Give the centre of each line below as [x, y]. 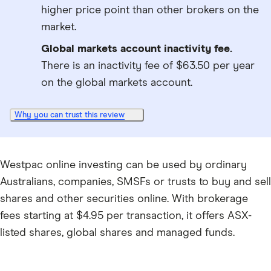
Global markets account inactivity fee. [137, 49]
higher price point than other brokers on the [150, 10]
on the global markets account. [117, 83]
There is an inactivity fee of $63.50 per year [148, 66]
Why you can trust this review [70, 115]
